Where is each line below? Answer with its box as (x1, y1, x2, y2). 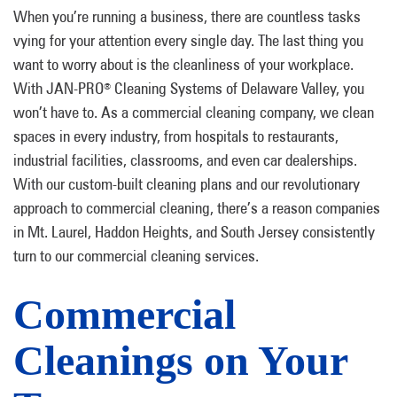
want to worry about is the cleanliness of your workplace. (13, 55, 354, 74)
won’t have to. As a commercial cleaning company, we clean (13, 103, 374, 121)
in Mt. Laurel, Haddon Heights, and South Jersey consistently (13, 222, 375, 241)
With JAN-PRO (13, 79, 104, 97)
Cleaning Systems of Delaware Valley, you (111, 79, 364, 97)
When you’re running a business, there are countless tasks (13, 7, 361, 26)
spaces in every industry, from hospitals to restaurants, (13, 127, 339, 145)
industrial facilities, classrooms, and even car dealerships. (13, 151, 357, 169)
